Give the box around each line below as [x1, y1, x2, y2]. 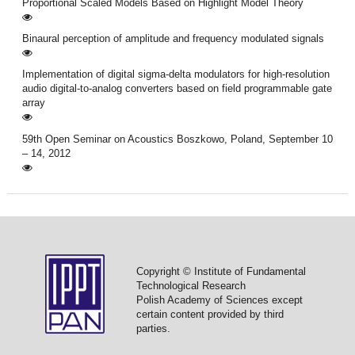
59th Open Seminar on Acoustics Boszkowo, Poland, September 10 [21, 132, 333, 145]
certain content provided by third [136, 307, 284, 320]
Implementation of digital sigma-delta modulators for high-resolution [21, 68, 330, 81]
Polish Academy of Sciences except [136, 293, 303, 306]
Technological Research [136, 279, 246, 292]
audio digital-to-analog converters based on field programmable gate [21, 82, 332, 95]
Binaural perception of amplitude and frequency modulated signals [21, 32, 324, 45]
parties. [136, 322, 170, 334]
